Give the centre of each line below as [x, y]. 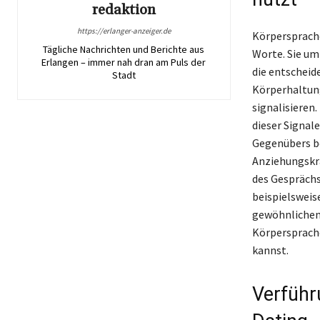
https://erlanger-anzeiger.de [124, 30]
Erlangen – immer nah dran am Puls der [124, 62]
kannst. [270, 250]
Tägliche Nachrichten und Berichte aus [124, 49]
